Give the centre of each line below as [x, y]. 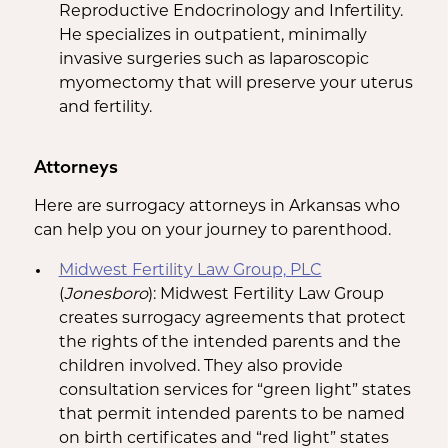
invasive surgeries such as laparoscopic [213, 59]
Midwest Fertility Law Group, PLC [190, 270]
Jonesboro [105, 294]
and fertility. [105, 107]
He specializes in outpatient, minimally [212, 35]
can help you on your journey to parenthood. [212, 230]
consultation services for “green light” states [234, 390]
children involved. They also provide [200, 366]
